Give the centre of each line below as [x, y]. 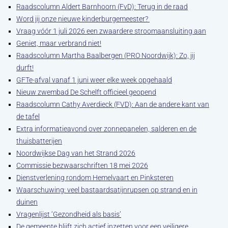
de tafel [28, 117]
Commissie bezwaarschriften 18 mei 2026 [82, 165]
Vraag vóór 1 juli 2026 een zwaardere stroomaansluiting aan [111, 31]
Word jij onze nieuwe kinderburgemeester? [83, 19]
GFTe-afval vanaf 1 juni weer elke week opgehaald [94, 80]
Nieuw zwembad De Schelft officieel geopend [86, 92]
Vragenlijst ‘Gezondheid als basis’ [69, 214]
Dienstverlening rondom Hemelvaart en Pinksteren [95, 178]
